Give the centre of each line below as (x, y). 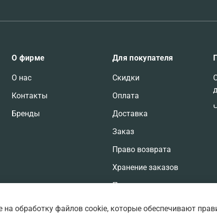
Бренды (26, 114)
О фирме (28, 58)
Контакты (30, 96)
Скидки (126, 78)
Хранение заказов (145, 168)
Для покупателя (143, 58)
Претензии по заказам (153, 186)
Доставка (130, 114)
